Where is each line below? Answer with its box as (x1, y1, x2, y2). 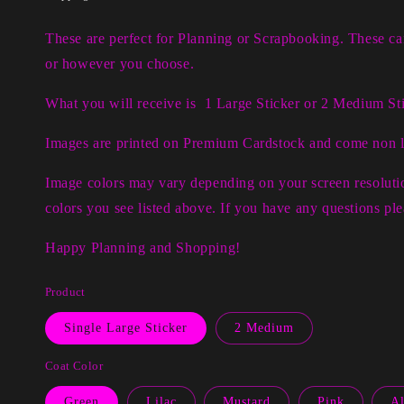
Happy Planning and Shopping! (45, 240, 241, 255)
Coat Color (45, 359, 103, 372)
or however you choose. (45, 56, 195, 71)
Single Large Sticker (64, 321, 188, 335)
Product (45, 285, 86, 298)
